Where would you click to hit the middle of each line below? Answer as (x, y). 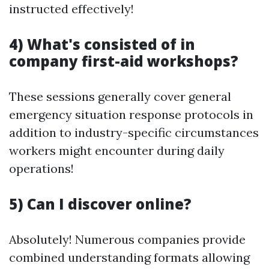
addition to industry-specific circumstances (134, 132)
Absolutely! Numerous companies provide (127, 239)
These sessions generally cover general (120, 96)
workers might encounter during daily (117, 150)
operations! (41, 168)
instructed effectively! (71, 9)
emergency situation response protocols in (131, 114)
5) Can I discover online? (100, 204)
